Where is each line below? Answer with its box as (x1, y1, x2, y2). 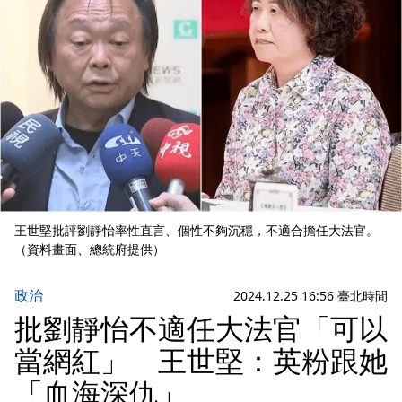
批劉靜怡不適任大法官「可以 (14, 309, 388, 348)
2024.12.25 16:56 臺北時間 (233, 286, 388, 304)
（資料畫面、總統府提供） (14, 240, 165, 258)
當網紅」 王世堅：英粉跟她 (14, 341, 388, 380)
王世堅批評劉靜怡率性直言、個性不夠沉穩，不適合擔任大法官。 (14, 222, 379, 240)
